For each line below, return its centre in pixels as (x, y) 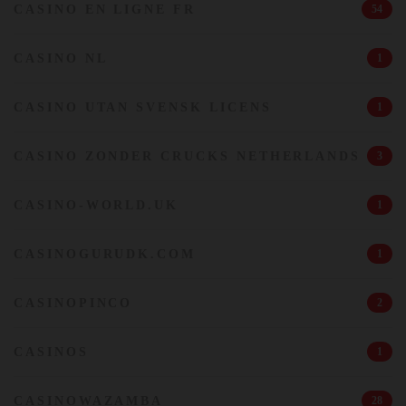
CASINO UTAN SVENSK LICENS (143, 107)
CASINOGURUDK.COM (105, 254)
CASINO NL (61, 58)
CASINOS (51, 352)
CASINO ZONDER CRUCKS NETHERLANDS (188, 156)
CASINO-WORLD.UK (97, 205)
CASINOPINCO (73, 303)
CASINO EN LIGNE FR (105, 10)
